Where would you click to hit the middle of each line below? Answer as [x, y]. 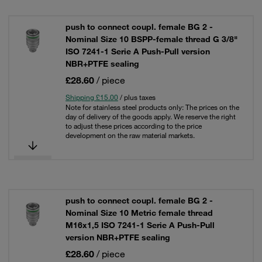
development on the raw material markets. [130, 135]
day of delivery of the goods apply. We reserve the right [151, 116]
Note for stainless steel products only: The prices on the [152, 107]
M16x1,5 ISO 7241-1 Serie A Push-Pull [140, 225]
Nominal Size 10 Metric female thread [139, 213]
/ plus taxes [137, 97]
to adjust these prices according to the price [134, 126]
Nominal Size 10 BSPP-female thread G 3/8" [151, 39]
